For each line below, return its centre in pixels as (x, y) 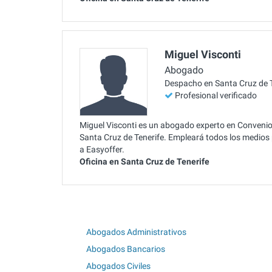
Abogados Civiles (118, 266)
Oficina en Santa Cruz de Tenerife (144, 161)
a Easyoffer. (102, 149)
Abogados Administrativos (136, 232)
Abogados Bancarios (126, 249)
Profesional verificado (216, 96)
